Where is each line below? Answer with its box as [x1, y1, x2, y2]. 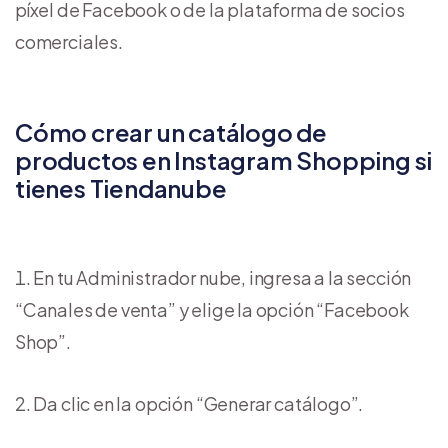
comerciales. [15, 29, 123, 53]
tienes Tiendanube [15, 172, 227, 203]
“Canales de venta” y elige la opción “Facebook [15, 297, 409, 321]
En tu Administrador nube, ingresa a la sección [33, 265, 412, 289]
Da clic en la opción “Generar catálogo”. [33, 391, 364, 415]
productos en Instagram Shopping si [15, 144, 433, 175]
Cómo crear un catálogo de [15, 116, 327, 147]
